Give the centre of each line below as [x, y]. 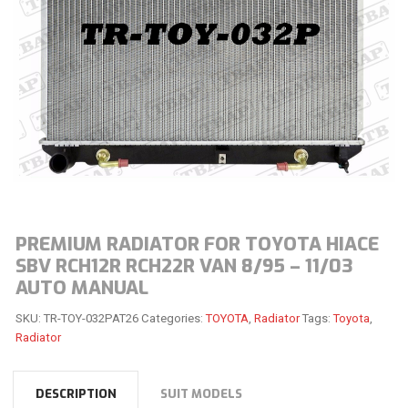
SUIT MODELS [202, 394]
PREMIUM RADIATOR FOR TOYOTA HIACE [197, 245]
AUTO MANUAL [82, 288]
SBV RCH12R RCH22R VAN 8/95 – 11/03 [184, 266]
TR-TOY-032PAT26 [91, 318]
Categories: [173, 318]
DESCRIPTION [76, 394]
